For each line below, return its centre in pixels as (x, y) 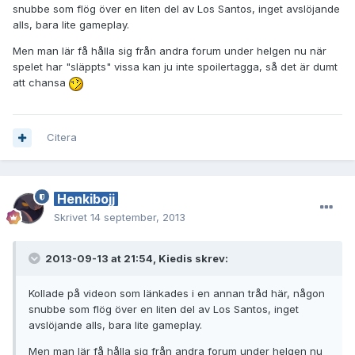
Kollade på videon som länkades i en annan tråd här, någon (177, 294)
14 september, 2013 (138, 218)
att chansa (41, 83)
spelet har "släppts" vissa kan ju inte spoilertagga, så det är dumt (175, 67)
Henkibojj (86, 199)
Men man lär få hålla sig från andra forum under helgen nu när (170, 51)
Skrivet (72, 218)
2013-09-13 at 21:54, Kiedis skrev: (136, 259)
